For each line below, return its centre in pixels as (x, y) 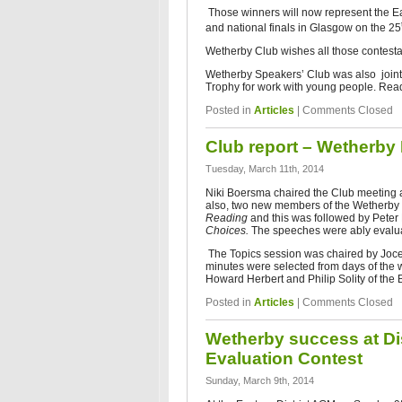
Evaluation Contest (284, 358)
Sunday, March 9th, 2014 (260, 380)
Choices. (228, 231)
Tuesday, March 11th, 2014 (265, 169)
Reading (228, 218)
